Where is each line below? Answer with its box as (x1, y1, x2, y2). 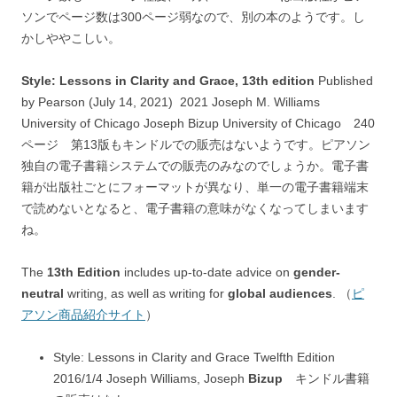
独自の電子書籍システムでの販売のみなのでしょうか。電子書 (21, 159, 369, 173)
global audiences (228, 286, 332, 300)
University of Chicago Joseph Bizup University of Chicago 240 (21, 116, 375, 130)
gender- (293, 265, 340, 279)
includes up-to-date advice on (121, 265, 293, 279)
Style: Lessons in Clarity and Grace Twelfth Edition (53, 350, 335, 364)
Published (315, 74, 373, 88)
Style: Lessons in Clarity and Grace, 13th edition (21, 74, 315, 88)
